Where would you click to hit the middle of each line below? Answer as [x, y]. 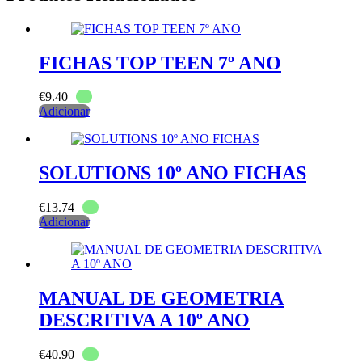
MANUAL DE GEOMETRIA [161, 299]
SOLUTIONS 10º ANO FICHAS [173, 173]
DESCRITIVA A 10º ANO [144, 320]
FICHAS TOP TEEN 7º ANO [160, 63]
